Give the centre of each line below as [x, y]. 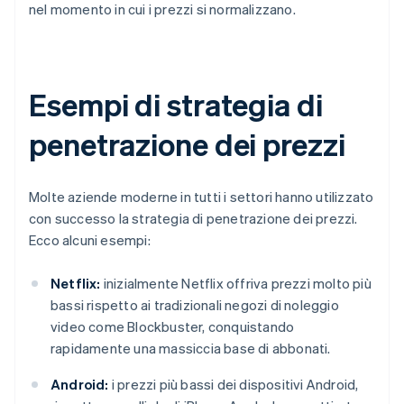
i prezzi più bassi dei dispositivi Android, [234, 385]
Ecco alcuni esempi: [90, 240]
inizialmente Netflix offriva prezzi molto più [236, 284]
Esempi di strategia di [176, 105]
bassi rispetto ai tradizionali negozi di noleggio [195, 305]
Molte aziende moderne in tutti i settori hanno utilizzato [202, 197]
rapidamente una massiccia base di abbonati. [191, 349]
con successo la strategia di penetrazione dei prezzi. [193, 219]
